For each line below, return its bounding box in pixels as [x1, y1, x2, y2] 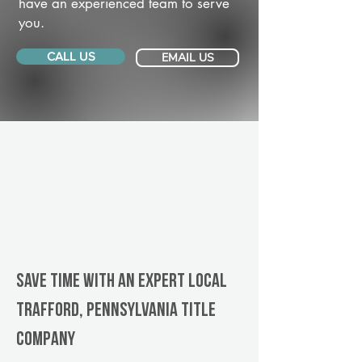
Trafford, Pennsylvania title [16, 301, 216, 321]
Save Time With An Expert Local [16, 272, 227, 292]
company [16, 330, 75, 350]
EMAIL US [161, 50, 214, 65]
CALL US [46, 49, 95, 63]
